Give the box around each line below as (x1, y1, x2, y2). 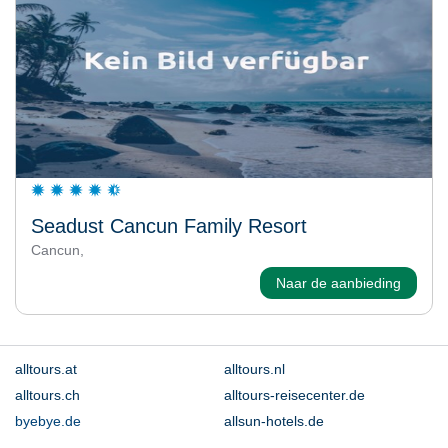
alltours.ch (15, 387, 80, 404)
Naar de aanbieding (276, 275, 401, 292)
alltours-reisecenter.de (224, 387, 365, 404)
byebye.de (15, 413, 81, 430)
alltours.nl (224, 361, 285, 378)
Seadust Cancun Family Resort (31, 215, 307, 238)
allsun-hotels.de (224, 413, 324, 430)
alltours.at (15, 361, 77, 378)
